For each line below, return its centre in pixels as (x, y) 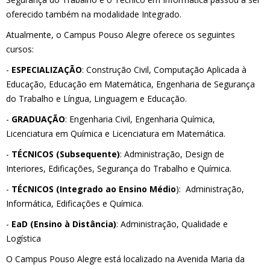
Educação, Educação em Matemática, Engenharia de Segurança (130, 84)
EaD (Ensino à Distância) (64, 224)
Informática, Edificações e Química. (75, 203)
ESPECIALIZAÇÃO (47, 70)
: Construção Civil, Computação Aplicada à (164, 70)
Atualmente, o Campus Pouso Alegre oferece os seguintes (121, 35)
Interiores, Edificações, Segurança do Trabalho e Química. (119, 168)
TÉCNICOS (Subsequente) (66, 154)
